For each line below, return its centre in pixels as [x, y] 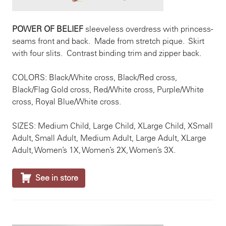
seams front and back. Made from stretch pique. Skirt [108, 41]
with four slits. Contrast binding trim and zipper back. [107, 53]
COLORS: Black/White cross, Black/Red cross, [95, 77]
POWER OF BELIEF [48, 29]
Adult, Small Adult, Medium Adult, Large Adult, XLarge [109, 138]
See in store [57, 178]
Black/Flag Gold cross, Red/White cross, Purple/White [108, 90]
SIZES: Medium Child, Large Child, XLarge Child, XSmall [112, 126]
